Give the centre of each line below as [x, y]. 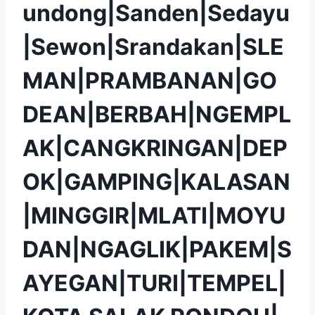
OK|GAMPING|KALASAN [156, 181]
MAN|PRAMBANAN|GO [150, 80]
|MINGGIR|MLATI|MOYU [154, 215]
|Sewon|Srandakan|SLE [153, 46]
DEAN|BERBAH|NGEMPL [157, 114]
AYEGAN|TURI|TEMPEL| [154, 283]
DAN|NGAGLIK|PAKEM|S [157, 249]
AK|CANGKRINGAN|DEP [155, 148]
